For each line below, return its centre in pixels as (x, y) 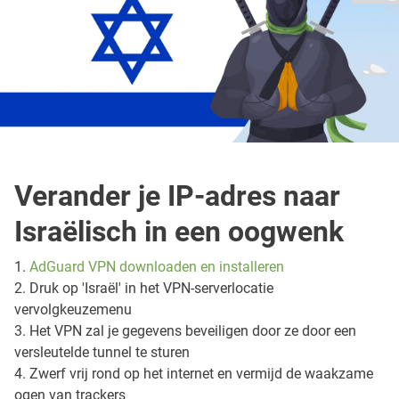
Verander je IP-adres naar (177, 196)
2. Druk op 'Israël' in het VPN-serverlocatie (144, 289)
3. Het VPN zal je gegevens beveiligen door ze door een (185, 331)
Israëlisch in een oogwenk (179, 232)
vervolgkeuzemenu (73, 310)
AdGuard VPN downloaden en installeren (157, 267)
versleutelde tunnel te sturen (102, 353)
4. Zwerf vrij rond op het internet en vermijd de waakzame (194, 374)
